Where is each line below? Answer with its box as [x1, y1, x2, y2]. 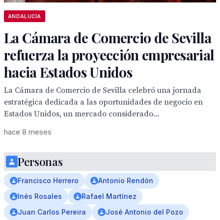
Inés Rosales [18, 192, 62, 200]
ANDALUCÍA [8, 13, 41, 19]
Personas [18, 154, 63, 169]
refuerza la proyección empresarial [4, 46, 215, 64]
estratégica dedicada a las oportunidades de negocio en [4, 97, 203, 107]
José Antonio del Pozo [106, 208, 183, 216]
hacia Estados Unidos [4, 63, 133, 81]
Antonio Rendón [98, 176, 153, 185]
